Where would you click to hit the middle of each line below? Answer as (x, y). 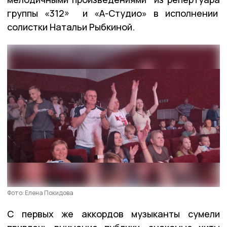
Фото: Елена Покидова (40, 193)
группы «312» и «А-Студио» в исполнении (113, 13)
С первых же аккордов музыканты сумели (113, 214)
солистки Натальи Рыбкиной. (71, 27)
